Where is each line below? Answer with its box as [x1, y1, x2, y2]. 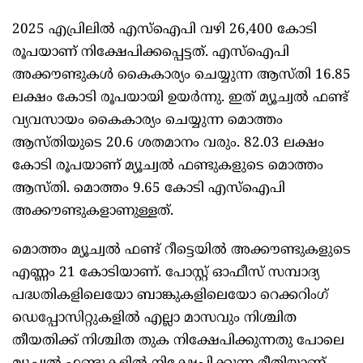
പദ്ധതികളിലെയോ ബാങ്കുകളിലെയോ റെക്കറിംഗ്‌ [12, 287, 328, 305]
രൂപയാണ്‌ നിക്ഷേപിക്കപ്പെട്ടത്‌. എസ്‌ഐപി [12, 44, 289, 62]
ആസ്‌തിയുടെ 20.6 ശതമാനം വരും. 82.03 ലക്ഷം [12, 135, 324, 153]
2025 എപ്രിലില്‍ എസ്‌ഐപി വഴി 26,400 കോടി [12, 21, 317, 40]
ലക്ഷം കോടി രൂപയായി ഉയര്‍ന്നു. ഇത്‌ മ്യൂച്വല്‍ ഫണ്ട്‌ [12, 89, 348, 108]
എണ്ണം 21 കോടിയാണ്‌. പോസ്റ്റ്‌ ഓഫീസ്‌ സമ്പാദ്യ [12, 264, 319, 283]
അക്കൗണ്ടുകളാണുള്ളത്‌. [12, 203, 173, 221]
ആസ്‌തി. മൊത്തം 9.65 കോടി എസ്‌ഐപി [12, 180, 285, 199]
